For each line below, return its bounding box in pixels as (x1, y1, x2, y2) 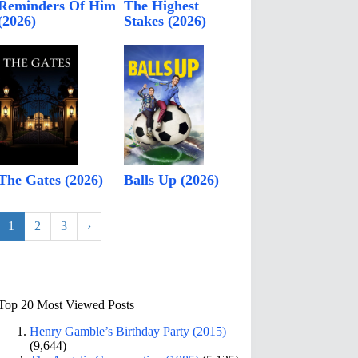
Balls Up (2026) (124, 172, 220, 189)
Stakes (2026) (124, 13, 207, 30)
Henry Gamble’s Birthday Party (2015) (30, 324, 227, 338)
